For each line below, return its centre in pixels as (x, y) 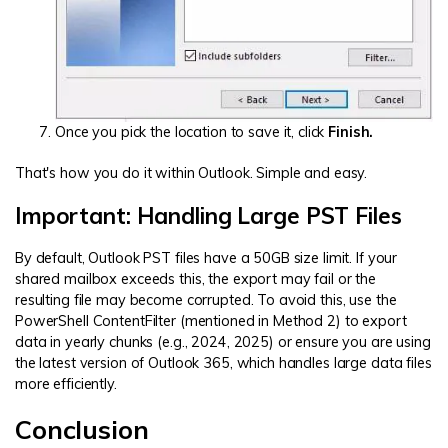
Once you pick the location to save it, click (192, 132)
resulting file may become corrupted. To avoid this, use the (206, 300)
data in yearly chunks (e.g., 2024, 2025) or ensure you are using (223, 342)
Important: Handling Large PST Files (208, 215)
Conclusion (82, 429)
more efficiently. (66, 384)
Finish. (351, 132)
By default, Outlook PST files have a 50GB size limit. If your (206, 258)
